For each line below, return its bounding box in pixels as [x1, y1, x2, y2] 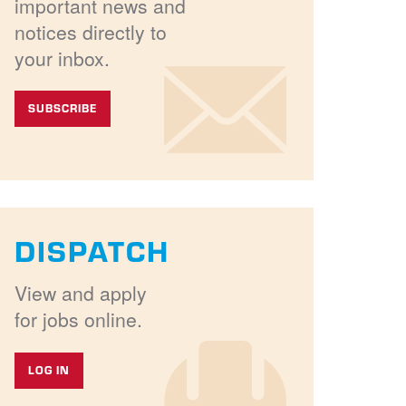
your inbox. [14, 44, 111, 72]
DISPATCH [14, 227, 170, 273]
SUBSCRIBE [28, 100, 98, 118]
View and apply [14, 279, 148, 307]
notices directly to [14, 18, 168, 46]
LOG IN [28, 361, 71, 379]
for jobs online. [14, 305, 143, 333]
